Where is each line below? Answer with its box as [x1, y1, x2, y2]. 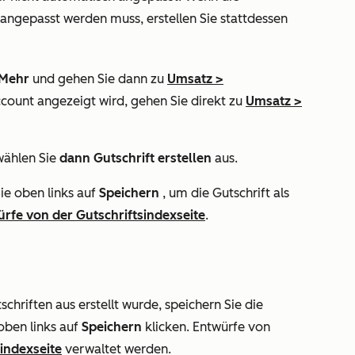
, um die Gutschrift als [159, 185, 289, 200]
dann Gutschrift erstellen [59, 151, 212, 166]
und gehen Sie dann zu [29, 71, 167, 86]
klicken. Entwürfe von [142, 319, 270, 334]
